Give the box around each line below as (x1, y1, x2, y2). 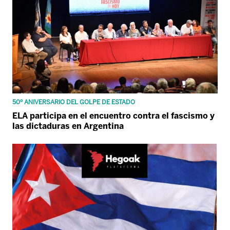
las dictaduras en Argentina (12, 121, 124, 131)
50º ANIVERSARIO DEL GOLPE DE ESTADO (12, 98, 135, 106)
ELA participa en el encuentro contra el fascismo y (12, 110, 215, 121)
